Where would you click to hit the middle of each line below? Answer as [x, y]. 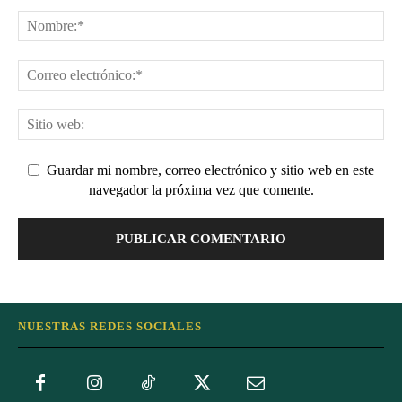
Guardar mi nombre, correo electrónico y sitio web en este [210, 170]
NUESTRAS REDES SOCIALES [110, 326]
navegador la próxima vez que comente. [201, 190]
